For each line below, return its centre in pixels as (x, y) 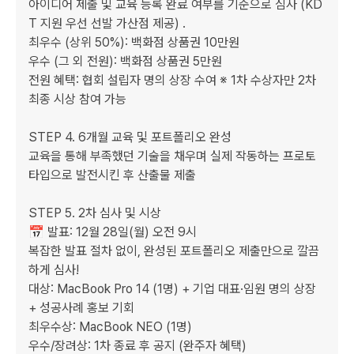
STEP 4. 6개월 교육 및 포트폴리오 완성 (132, 137)
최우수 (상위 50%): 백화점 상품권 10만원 (134, 42)
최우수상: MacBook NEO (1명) (112, 327)
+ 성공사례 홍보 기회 (81, 308)
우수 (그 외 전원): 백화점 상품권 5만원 (125, 61)
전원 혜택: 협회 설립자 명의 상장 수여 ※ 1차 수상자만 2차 (172, 80)
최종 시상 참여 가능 (77, 99)
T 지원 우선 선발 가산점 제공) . (109, 23)
